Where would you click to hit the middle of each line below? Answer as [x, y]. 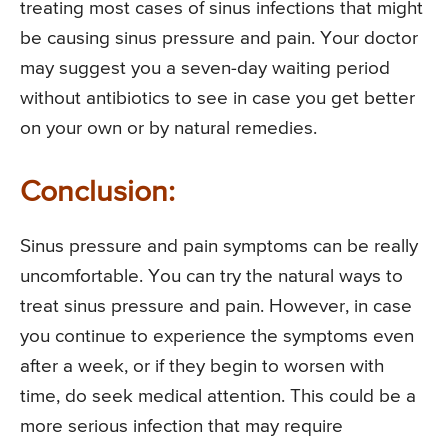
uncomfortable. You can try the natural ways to [211, 277]
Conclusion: [97, 193]
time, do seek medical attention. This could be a [218, 397]
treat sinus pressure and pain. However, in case [216, 307]
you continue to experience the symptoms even [217, 337]
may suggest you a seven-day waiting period [205, 69]
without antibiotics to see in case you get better [217, 99]
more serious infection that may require [181, 427]
